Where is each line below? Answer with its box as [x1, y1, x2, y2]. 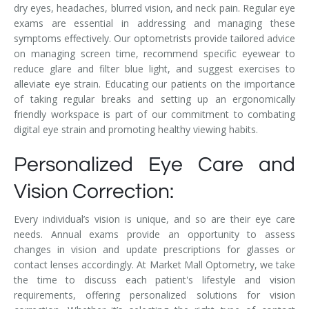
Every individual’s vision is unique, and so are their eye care [14, 212, 295, 226]
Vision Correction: [14, 180, 174, 202]
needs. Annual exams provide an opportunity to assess [14, 227, 295, 241]
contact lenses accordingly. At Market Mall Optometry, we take [14, 257, 295, 271]
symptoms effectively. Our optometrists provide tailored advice [14, 31, 295, 45]
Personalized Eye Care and [14, 153, 295, 175]
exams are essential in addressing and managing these [14, 16, 295, 30]
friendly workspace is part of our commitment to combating [14, 107, 295, 121]
